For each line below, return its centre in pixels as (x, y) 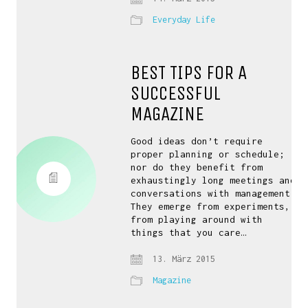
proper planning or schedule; (208, 154)
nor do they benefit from (197, 167)
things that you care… (189, 232)
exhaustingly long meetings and (213, 180)
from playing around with (197, 219)
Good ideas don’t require (197, 141)
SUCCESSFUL (176, 93)
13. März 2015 (182, 259)
